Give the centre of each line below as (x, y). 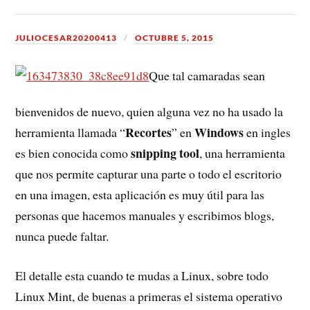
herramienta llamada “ (71, 132)
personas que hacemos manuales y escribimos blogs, (145, 215)
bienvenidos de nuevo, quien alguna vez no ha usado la (149, 111)
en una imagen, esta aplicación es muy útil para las (140, 194)
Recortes (149, 132)
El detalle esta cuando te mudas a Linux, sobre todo (142, 275)
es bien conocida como (73, 153)
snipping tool (165, 153)
